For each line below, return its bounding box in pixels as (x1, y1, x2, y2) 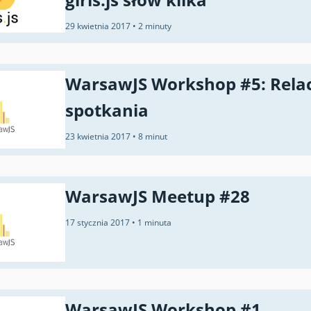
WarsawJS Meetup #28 (65, 185, 250, 208)
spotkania (65, 98, 149, 121)
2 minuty (138, 19, 171, 32)
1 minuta (137, 217, 171, 229)
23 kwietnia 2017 (65, 130, 133, 142)
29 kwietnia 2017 (65, 19, 133, 32)
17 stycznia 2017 (65, 217, 132, 229)
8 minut (138, 130, 167, 142)
